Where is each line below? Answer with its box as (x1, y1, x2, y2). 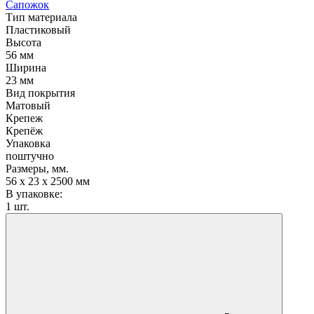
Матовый (6, 99, 50, 111)
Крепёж (6, 124, 43, 137)
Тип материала (6, 11, 77, 23)
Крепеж (6, 111, 43, 124)
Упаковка (6, 137, 50, 149)
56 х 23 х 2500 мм (6, 175, 90, 187)
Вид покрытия (6, 86, 75, 99)
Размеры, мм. (6, 162, 69, 175)
